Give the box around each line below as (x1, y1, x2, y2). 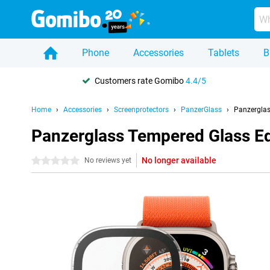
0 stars (31, 156, 57, 166)
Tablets (208, 47, 239, 58)
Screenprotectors (114, 105, 169, 114)
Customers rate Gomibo (95, 75, 186, 86)
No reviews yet (84, 156, 131, 165)
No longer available (142, 155, 216, 165)
